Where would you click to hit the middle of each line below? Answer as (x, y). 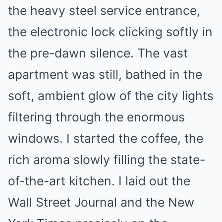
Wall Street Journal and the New (101, 202)
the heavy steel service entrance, (104, 10)
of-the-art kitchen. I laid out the (99, 181)
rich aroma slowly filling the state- (107, 160)
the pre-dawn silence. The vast (98, 53)
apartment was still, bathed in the (105, 74)
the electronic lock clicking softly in (110, 32)
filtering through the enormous (96, 117)
